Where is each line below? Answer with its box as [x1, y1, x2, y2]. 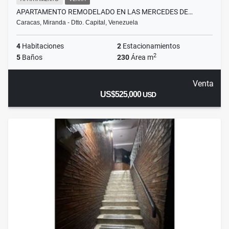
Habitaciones [20, 42, 64, 51]
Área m [129, 53, 153, 62]
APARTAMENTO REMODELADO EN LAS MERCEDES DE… [16, 8, 193, 16]
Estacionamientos [121, 42, 180, 51]
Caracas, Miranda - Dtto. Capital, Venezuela [16, 19, 138, 27]
